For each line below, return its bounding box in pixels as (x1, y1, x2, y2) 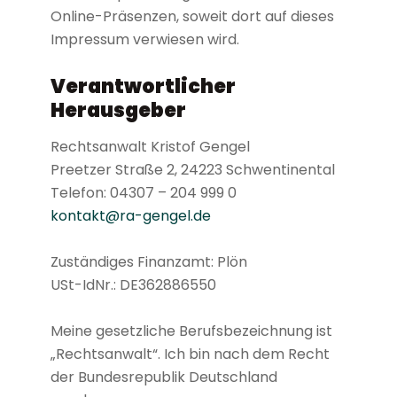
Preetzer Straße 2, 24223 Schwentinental (50, 159, 335, 180)
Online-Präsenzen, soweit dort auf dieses (50, 5, 334, 27)
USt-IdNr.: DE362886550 (50, 274, 216, 295)
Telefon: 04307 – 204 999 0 (50, 182, 237, 203)
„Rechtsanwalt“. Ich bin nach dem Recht (50, 343, 330, 364)
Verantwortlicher (50, 72, 236, 100)
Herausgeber (50, 96, 186, 124)
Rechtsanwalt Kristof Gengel (50, 136, 250, 157)
